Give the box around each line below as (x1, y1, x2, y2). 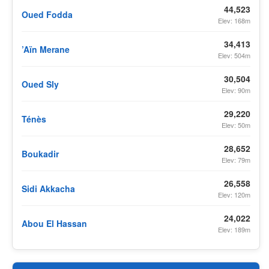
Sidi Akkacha (22, 182, 75, 195)
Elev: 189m (218, 225, 250, 234)
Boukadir (22, 147, 59, 160)
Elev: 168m (218, 16, 250, 25)
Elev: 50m (222, 120, 250, 130)
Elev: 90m (222, 85, 250, 95)
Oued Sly (22, 77, 59, 90)
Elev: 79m (222, 155, 250, 165)
